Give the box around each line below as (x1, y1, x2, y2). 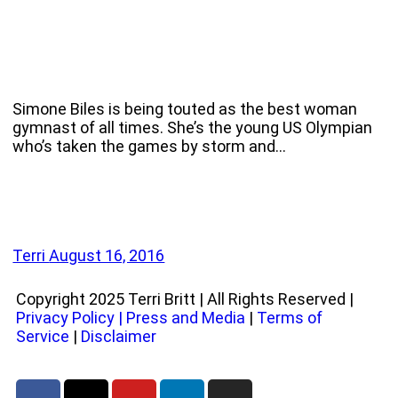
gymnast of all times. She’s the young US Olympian (12, 118, 373, 138)
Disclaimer (81, 327, 156, 346)
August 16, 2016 (49, 246, 165, 266)
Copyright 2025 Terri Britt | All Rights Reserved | (16, 290, 354, 309)
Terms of (257, 308, 322, 328)
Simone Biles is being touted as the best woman (12, 99, 358, 119)
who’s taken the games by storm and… (12, 137, 287, 156)
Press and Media (126, 308, 245, 328)
